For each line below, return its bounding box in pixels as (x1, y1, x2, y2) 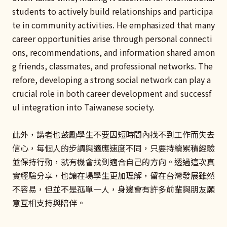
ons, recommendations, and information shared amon (12, 46, 215, 59)
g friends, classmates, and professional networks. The (12, 60, 213, 72)
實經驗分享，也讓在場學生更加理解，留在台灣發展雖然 (12, 169, 215, 182)
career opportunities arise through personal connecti (12, 32, 212, 45)
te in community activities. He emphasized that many (12, 19, 215, 31)
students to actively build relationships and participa (12, 5, 213, 18)
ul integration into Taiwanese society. (12, 101, 155, 113)
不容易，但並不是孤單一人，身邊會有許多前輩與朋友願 (12, 183, 215, 196)
